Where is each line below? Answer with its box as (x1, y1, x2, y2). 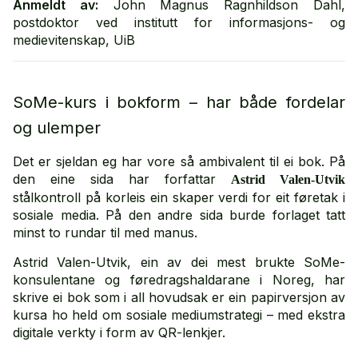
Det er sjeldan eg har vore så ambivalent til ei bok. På (13, 153, 345, 169)
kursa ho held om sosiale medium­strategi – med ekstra (13, 307, 345, 323)
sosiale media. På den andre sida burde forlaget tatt (13, 207, 345, 223)
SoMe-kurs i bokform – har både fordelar (13, 93, 345, 112)
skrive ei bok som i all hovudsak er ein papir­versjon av (13, 289, 345, 305)
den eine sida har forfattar (13, 171, 231, 187)
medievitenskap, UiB (13, 32, 135, 48)
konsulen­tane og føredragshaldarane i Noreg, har (13, 272, 345, 288)
